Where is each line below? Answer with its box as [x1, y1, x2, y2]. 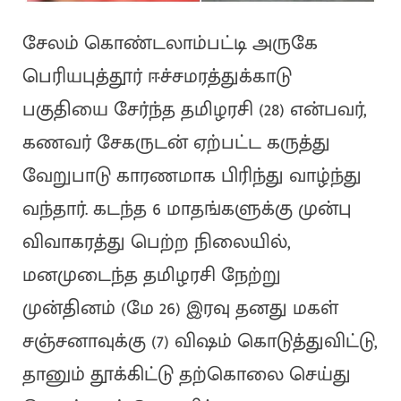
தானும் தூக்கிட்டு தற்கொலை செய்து [21, 358, 351, 392]
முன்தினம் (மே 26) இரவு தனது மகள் [21, 292, 338, 326]
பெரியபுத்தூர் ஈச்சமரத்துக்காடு [21, 60, 292, 94]
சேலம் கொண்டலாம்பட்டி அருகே [21, 27, 318, 61]
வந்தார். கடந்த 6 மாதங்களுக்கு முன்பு [21, 192, 352, 226]
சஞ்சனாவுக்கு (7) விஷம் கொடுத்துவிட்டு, [21, 325, 378, 359]
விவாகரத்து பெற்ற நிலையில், [21, 226, 291, 260]
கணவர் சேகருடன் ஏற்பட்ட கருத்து [21, 126, 330, 160]
